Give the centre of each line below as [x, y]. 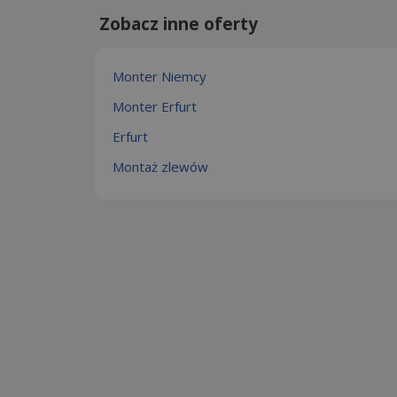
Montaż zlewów [160, 166]
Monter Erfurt [155, 106]
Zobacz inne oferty [179, 23]
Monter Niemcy [160, 76]
